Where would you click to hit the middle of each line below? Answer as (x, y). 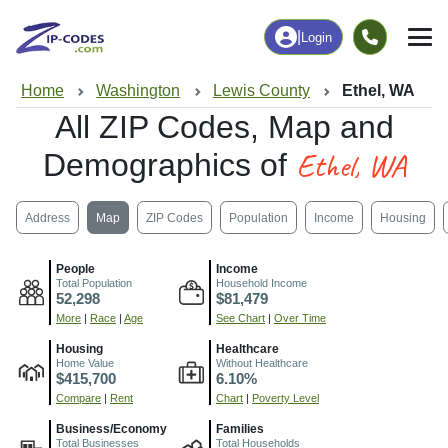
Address (47, 217)
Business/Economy (111, 429)
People (75, 269)
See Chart (240, 318)
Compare (78, 398)
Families (240, 429)
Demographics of (169, 165)
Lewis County (261, 90)
